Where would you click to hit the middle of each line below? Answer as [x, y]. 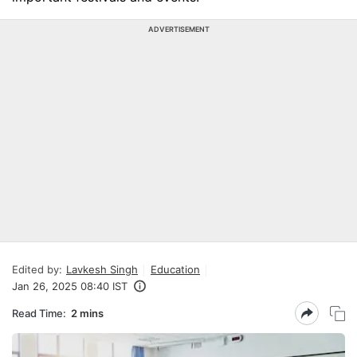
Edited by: [37, 269]
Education [175, 269]
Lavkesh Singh [102, 269]
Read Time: [39, 313]
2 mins [87, 313]
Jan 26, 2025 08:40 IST [70, 286]
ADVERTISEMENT [178, 29]
